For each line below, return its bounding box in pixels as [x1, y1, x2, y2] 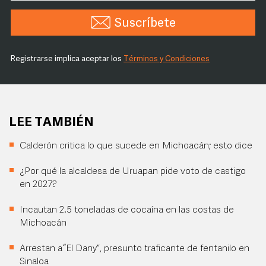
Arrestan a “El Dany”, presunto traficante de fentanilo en [20, 244, 249, 254]
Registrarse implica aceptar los [11, 55, 123, 63]
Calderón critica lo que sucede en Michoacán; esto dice [20, 141, 252, 151]
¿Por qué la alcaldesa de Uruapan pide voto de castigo [20, 167, 246, 176]
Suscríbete [114, 17, 176, 30]
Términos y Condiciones [123, 55, 210, 63]
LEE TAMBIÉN [9, 116, 94, 129]
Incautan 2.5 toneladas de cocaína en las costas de [20, 205, 234, 215]
